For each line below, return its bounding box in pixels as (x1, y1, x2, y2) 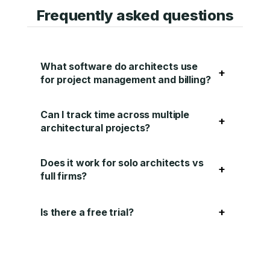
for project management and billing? (40, 74, 211, 86)
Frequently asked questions (36, 7, 234, 24)
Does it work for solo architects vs (40, 157, 204, 169)
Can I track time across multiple (40, 108, 189, 121)
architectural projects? (40, 122, 151, 134)
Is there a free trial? (40, 206, 134, 218)
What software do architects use (40, 60, 198, 72)
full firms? (40, 170, 87, 182)
